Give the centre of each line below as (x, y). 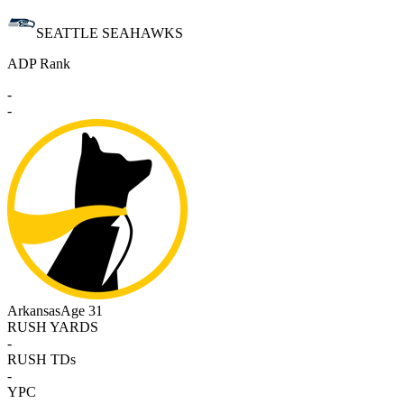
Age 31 (82, 311)
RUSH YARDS (53, 327)
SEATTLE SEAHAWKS (110, 33)
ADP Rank (39, 64)
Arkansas (34, 311)
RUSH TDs (41, 360)
